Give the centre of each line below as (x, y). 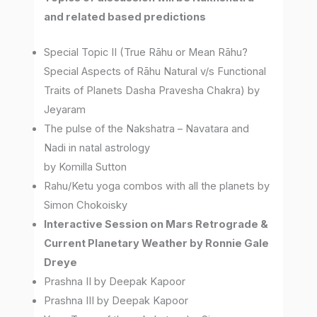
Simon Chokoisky (86, 206)
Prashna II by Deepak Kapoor (115, 282)
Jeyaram (65, 110)
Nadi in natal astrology (97, 148)
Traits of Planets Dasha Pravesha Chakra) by (152, 91)
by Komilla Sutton (86, 167)
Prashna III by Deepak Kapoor (116, 301)
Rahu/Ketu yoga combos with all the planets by (157, 186)
